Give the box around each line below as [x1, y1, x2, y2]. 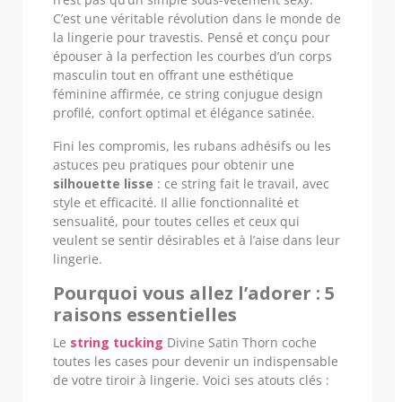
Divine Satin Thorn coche [163, 333, 317, 351]
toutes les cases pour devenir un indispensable [53, 352, 338, 370]
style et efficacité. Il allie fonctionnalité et [53, 193, 299, 211]
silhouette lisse [53, 174, 153, 192]
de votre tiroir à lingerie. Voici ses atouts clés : [53, 371, 329, 389]
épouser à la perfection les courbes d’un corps [53, 47, 332, 65]
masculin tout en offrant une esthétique [53, 66, 293, 83]
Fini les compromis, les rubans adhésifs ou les [53, 136, 331, 154]
